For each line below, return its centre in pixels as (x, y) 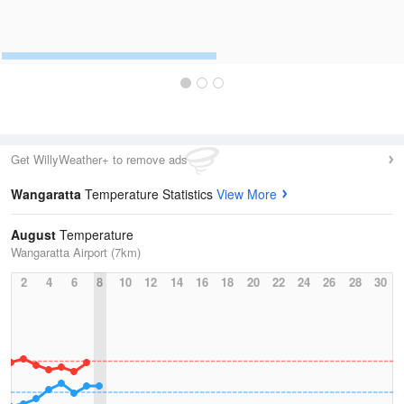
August (33, 234)
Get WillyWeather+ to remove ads (99, 159)
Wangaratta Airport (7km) (76, 252)
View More (247, 194)
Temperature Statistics (151, 194)
